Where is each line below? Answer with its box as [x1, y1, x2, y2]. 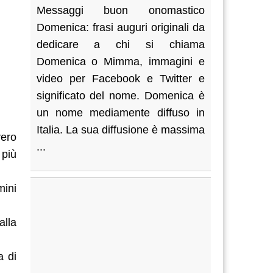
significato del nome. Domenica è [36, 90, 205, 102]
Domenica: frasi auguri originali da [36, 21, 205, 34]
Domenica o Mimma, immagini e [36, 55, 205, 68]
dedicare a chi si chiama [36, 38, 205, 51]
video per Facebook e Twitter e [36, 73, 205, 85]
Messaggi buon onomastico [36, 4, 205, 16]
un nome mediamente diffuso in [36, 107, 205, 119]
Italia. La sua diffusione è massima [36, 124, 205, 136]
